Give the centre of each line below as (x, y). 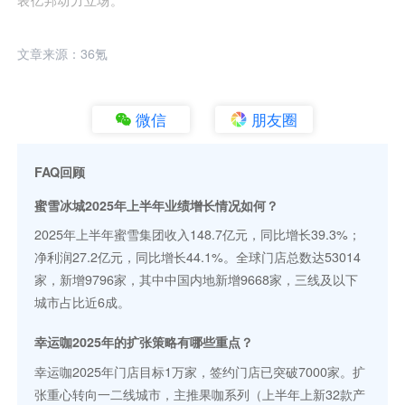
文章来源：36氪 (63, 54)
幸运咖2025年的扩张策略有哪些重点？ (144, 342)
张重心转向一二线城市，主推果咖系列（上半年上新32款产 (200, 394)
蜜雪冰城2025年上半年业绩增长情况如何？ (157, 206)
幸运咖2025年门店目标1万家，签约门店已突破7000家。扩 (200, 371)
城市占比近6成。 (83, 302)
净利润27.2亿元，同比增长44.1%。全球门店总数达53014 (198, 257)
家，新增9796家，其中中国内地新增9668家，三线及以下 (197, 280)
